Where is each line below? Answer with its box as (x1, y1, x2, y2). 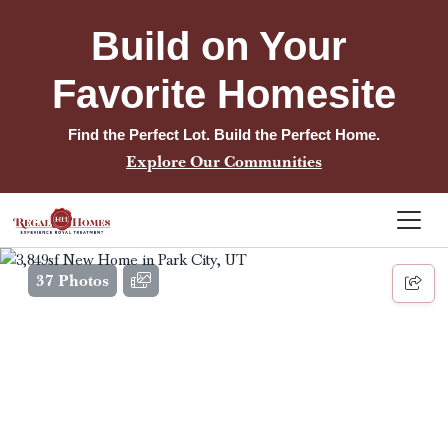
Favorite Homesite (52, 72, 396, 116)
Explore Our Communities (126, 152, 322, 171)
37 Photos (36, 270, 109, 290)
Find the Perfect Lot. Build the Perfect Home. (68, 126, 380, 143)
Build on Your (90, 24, 347, 68)
